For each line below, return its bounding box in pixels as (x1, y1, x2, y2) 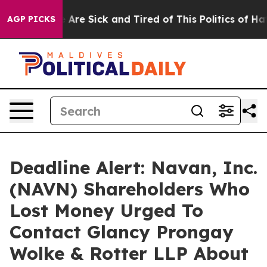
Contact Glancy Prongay (10, 221, 234, 243)
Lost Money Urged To (10, 199, 203, 222)
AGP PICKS (7, 14, 55, 24)
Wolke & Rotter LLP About (10, 242, 249, 265)
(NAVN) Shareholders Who (10, 178, 250, 200)
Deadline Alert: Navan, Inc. (10, 156, 257, 179)
